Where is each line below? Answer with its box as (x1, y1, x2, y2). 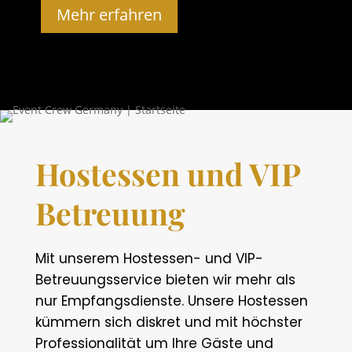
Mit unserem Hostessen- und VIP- (35, 249, 263, 269)
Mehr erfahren (56, 4, 162, 26)
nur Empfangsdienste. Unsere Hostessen (35, 291, 308, 311)
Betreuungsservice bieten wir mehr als (35, 270, 295, 290)
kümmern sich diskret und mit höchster (35, 313, 302, 332)
